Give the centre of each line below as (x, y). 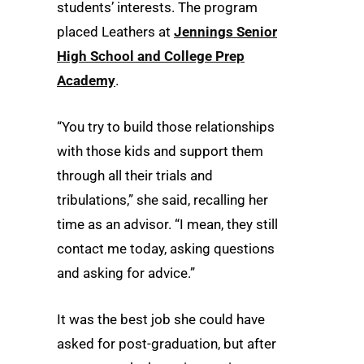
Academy (86, 80)
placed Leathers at (115, 31)
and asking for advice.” (126, 273)
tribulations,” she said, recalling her (162, 200)
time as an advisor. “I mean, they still (167, 225)
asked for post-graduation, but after (167, 344)
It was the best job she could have (161, 320)
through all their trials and (135, 176)
